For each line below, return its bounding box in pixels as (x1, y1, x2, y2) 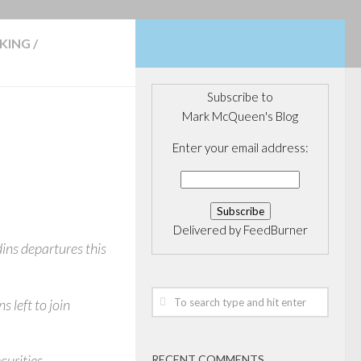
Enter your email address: (172, 140, 309, 155)
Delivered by (172, 222, 243, 237)
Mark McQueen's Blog (182, 109, 298, 123)
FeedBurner (243, 222, 308, 237)
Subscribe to (207, 89, 273, 104)
